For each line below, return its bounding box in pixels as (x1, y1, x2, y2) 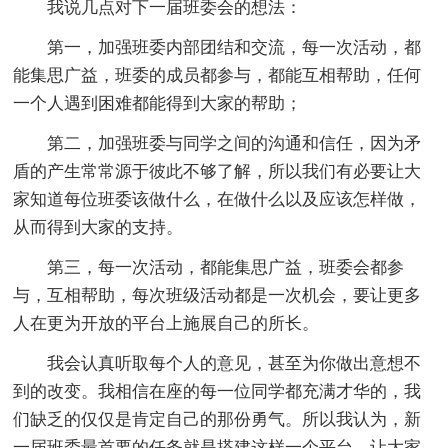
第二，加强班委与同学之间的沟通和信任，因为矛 (47, 133, 422, 153)
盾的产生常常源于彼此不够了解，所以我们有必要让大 (13, 161, 422, 181)
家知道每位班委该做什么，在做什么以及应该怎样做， (13, 189, 422, 209)
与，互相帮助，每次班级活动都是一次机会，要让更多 (13, 285, 422, 305)
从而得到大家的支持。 (13, 217, 184, 237)
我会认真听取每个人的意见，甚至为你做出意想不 (47, 353, 422, 373)
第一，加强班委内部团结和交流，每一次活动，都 (47, 37, 422, 57)
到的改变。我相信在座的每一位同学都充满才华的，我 (13, 381, 422, 401)
